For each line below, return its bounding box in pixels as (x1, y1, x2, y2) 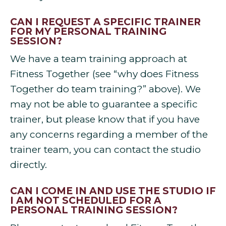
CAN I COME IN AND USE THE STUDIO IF (10, 185, 216, 197)
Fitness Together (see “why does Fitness (10, 68, 199, 80)
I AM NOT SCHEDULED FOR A (10, 194, 161, 206)
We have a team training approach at (10, 53, 187, 65)
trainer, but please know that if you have (10, 114, 200, 126)
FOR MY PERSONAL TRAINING (10, 25, 166, 37)
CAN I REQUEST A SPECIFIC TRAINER (10, 16, 201, 28)
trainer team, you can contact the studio (10, 144, 201, 156)
